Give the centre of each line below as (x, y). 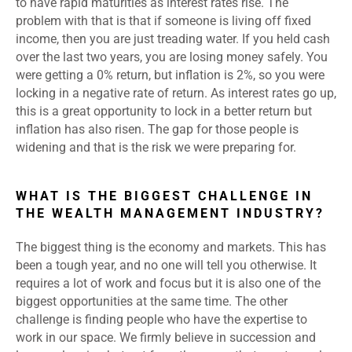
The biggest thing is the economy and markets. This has (171, 247)
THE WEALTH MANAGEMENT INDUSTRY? (170, 214)
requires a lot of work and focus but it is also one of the (168, 284)
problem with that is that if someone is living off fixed (163, 21)
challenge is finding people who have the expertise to (161, 320)
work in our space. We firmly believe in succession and (166, 338)
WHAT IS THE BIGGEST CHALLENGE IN (164, 196)
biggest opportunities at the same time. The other (152, 302)
